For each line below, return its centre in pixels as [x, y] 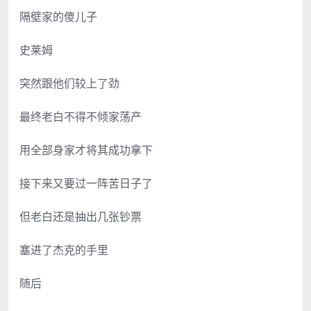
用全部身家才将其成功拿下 [86, 150]
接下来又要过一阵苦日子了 [86, 183]
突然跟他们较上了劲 [69, 83]
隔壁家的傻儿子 [58, 16]
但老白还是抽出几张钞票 [81, 216]
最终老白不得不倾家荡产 [81, 116]
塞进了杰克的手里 [64, 250]
